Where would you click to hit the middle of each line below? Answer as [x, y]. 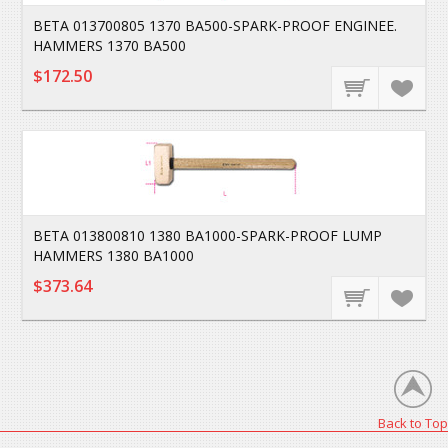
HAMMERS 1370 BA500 [110, 45]
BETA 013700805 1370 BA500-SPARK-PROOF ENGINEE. [215, 25]
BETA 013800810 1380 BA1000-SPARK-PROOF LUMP [208, 235]
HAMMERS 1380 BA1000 [114, 255]
